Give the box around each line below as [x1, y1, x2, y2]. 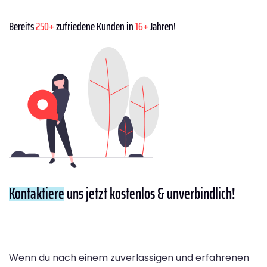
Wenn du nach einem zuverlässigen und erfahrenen [9, 250, 249, 265]
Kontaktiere [9, 181, 64, 206]
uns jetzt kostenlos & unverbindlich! [64, 181, 235, 206]
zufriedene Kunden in [54, 16, 135, 36]
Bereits [9, 16, 36, 36]
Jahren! [148, 16, 176, 36]
